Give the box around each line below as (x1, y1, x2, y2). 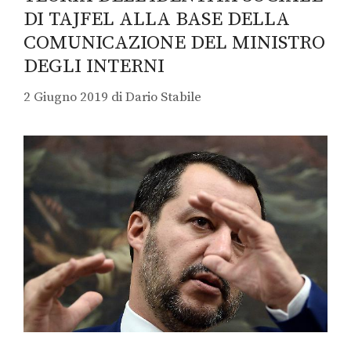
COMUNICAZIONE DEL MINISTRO (24, 31, 325, 56)
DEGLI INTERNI (24, 54, 165, 79)
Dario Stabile (125, 88, 201, 106)
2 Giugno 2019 (24, 88, 108, 106)
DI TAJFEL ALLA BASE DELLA (24, 7, 290, 32)
